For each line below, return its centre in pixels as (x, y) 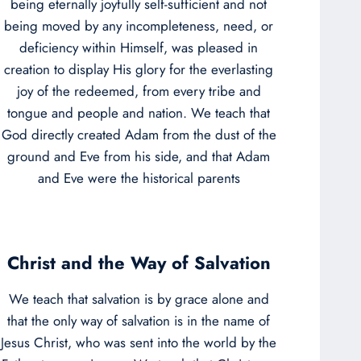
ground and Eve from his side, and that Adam (139, 156)
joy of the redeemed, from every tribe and (139, 91)
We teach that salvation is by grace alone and (139, 299)
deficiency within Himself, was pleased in (139, 47)
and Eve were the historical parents (139, 178)
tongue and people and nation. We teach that (139, 112)
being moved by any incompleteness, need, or (139, 25)
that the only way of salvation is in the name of (139, 320)
